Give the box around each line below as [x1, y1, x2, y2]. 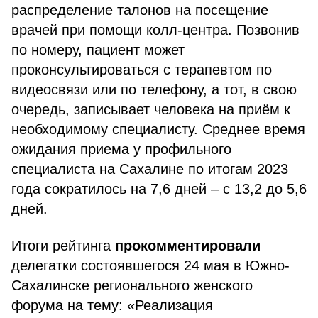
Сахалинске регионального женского [11, 278, 253, 293]
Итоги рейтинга [11, 238, 115, 253]
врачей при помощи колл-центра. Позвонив [11, 22, 300, 38]
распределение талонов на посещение [11, 2, 268, 18]
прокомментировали [115, 238, 261, 253]
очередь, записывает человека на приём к [11, 102, 290, 117]
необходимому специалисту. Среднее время [11, 121, 305, 137]
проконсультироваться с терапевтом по [11, 62, 272, 77]
